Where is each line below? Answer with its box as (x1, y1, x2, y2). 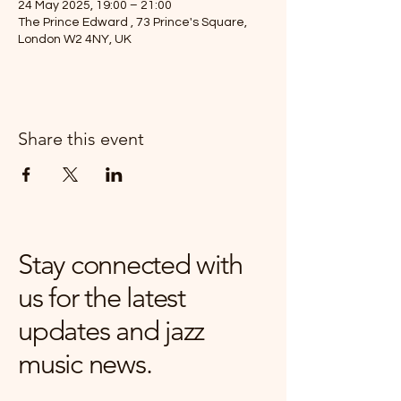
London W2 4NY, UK (18, 33, 132, 46)
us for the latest (18, 281, 185, 314)
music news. (18, 347, 152, 380)
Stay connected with (18, 248, 243, 281)
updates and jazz (18, 314, 205, 347)
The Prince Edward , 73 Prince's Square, (18, 16, 247, 29)
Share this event (18, 128, 144, 149)
